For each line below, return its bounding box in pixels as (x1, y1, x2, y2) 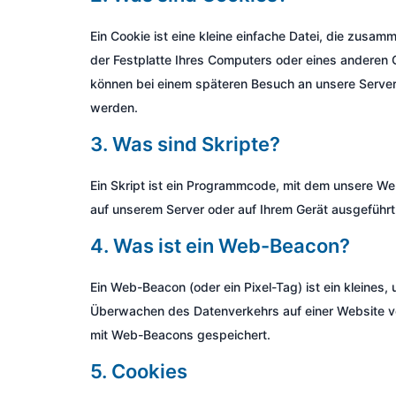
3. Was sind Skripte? (90, 133, 280, 156)
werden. (90, 100, 138, 115)
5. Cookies (90, 360, 187, 383)
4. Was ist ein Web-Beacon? (90, 234, 350, 257)
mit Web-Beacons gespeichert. (90, 327, 270, 342)
